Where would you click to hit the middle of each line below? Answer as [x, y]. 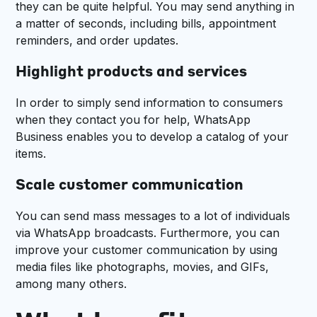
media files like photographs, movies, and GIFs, [143, 267]
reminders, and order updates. [97, 41]
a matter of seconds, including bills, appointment [146, 24]
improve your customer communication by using [147, 250]
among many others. [71, 284]
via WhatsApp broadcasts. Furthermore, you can [148, 233]
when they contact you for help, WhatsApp [133, 120]
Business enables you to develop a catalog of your [152, 137]
